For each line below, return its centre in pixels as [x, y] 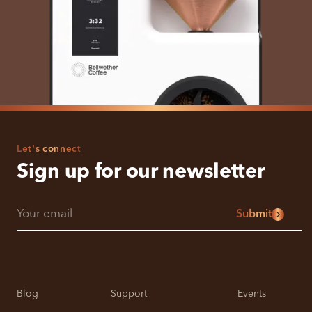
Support [129, 294]
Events [252, 294]
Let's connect [49, 149]
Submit [254, 215]
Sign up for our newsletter [141, 172]
